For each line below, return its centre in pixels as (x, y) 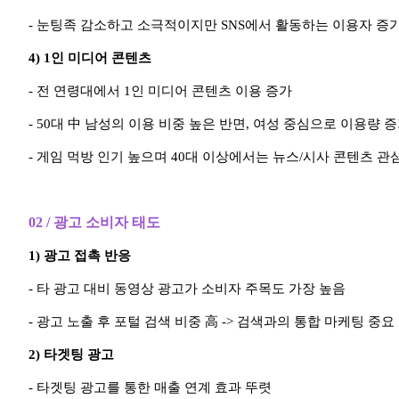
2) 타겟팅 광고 (71, 355)
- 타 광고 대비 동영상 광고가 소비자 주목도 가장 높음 (187, 289)
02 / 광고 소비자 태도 (94, 223)
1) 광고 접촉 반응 (80, 256)
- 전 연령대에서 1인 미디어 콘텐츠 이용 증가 (160, 91)
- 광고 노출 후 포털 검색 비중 (117, 322)
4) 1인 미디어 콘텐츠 (90, 58)
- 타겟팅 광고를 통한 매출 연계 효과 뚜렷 (150, 388)
